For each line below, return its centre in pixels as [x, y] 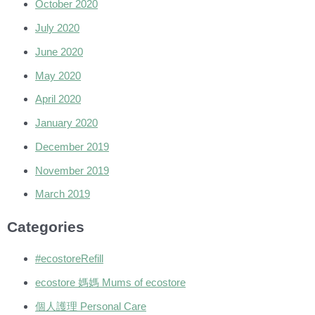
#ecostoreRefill [69, 259]
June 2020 [59, 51]
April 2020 [58, 99]
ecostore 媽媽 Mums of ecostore [110, 282]
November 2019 [72, 170]
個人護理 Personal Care [91, 306]
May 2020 [58, 75]
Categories [46, 226]
